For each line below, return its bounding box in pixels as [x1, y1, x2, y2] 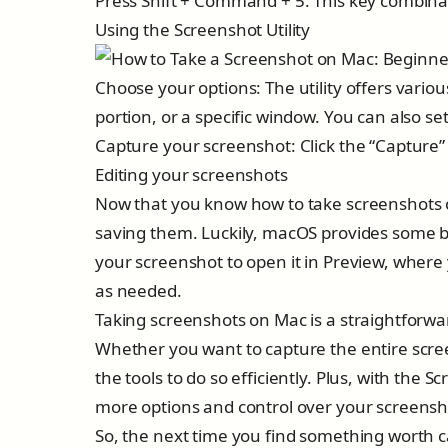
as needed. [95, 279, 182, 302]
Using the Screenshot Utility [95, 18, 311, 41]
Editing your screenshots [95, 163, 288, 186]
